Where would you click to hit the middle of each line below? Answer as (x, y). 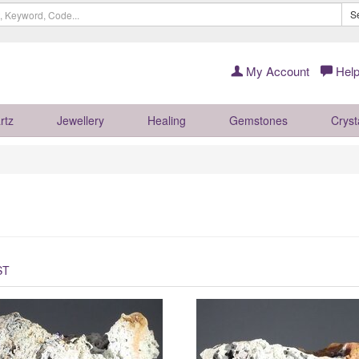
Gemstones (258, 120)
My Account (276, 71)
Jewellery (81, 120)
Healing (167, 120)
